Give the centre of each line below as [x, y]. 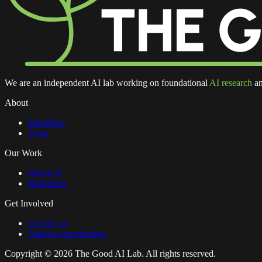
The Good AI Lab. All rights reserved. [144, 253]
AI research [231, 82]
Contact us [48, 223]
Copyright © [29, 253]
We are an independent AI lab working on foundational [106, 82]
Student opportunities [67, 233]
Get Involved [29, 203]
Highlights [47, 183]
